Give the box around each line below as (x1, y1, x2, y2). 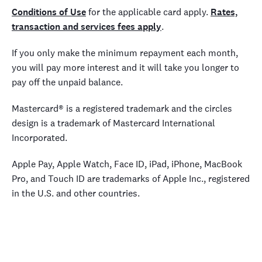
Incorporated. (12, 132, 67, 144)
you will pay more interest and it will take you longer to (12, 61, 239, 74)
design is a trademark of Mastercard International (12, 117, 215, 129)
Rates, (211, 6, 238, 18)
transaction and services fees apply (12, 20, 161, 33)
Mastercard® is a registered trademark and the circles (12, 102, 232, 115)
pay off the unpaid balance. (12, 76, 123, 88)
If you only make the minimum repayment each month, (12, 47, 238, 59)
